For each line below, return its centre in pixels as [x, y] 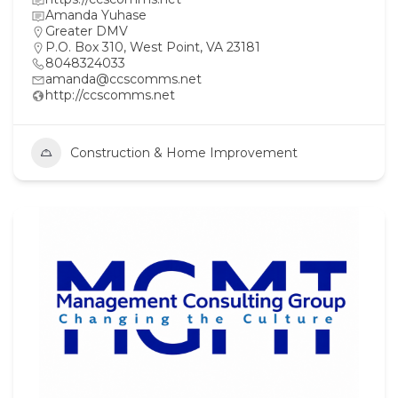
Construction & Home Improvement [184, 152]
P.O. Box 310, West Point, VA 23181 [153, 47]
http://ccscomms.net [110, 95]
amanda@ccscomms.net [123, 79]
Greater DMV [87, 31]
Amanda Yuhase [96, 15]
